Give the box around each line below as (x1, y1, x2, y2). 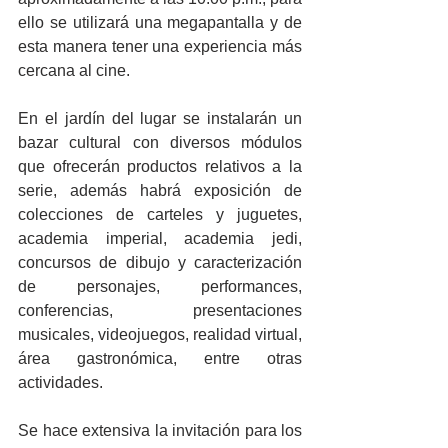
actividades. (18, 374, 103, 391)
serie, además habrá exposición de (18, 182, 302, 199)
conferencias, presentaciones (18, 302, 302, 319)
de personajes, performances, (18, 278, 302, 295)
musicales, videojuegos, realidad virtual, (18, 326, 302, 343)
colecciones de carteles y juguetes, (18, 206, 302, 223)
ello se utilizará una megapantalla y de (18, 14, 302, 31)
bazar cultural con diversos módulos (18, 134, 302, 151)
